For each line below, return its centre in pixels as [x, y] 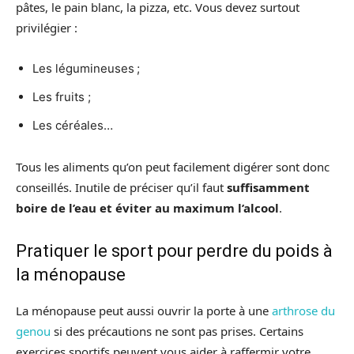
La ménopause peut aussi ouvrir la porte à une [144, 310]
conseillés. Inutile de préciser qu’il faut [121, 187]
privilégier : [47, 27]
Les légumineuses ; [86, 68]
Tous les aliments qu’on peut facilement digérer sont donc [173, 166]
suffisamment [268, 187]
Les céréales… [73, 125]
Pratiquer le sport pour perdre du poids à [174, 250]
